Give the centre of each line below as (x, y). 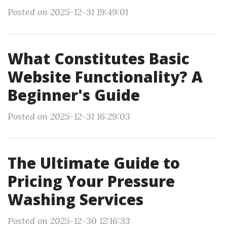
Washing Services (75, 199)
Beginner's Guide (74, 95)
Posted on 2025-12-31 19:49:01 (68, 12)
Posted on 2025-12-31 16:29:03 (69, 116)
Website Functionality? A (105, 77)
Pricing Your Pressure (91, 181)
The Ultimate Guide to (94, 163)
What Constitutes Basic (99, 59)
